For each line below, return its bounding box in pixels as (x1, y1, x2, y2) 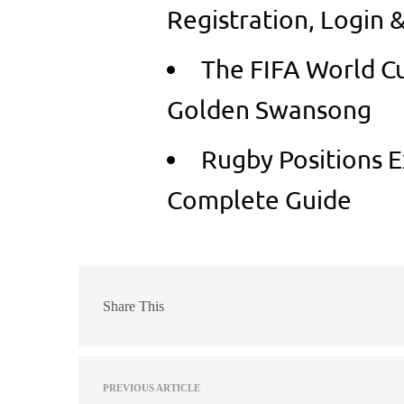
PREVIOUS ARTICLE (103, 381, 200, 393)
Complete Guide (167, 184, 352, 215)
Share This (103, 298, 164, 315)
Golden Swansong (167, 94, 372, 124)
